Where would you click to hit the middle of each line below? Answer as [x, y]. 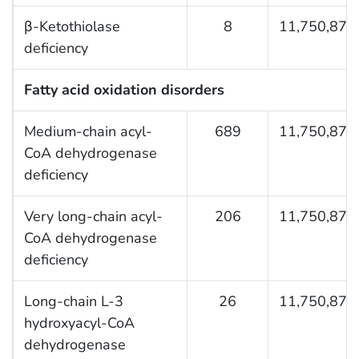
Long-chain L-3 [73, 301]
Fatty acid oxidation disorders [124, 89]
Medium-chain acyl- [88, 131]
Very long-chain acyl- [93, 216]
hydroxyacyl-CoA [79, 323]
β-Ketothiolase [72, 26]
